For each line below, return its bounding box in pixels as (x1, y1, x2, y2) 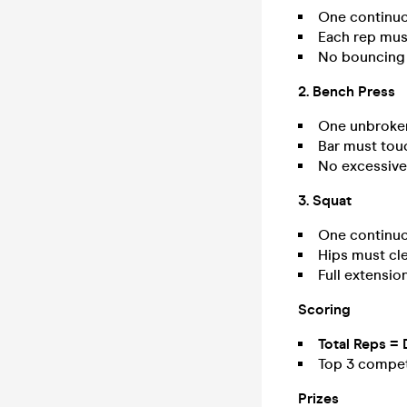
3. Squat (298, 192, 352, 209)
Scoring (298, 301, 351, 318)
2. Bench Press (298, 83, 395, 100)
